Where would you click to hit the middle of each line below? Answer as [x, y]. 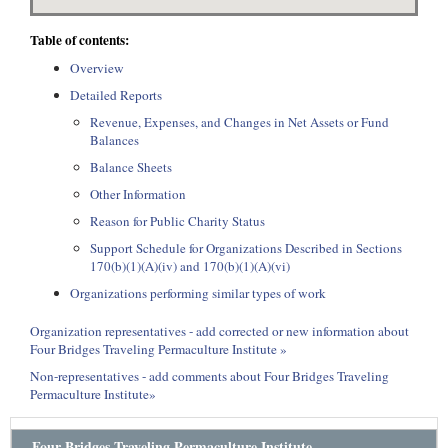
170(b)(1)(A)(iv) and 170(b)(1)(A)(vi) [190, 266]
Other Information [138, 194]
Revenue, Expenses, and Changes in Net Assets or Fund [239, 122]
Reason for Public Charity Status [177, 221]
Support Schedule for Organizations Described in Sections [246, 248]
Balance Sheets [131, 167]
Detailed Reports [116, 95]
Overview [97, 68]
